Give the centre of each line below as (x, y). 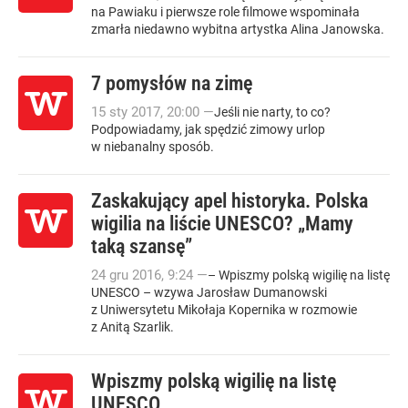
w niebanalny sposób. (153, 147)
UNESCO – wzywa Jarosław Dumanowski (209, 292)
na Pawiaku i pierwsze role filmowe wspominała (225, 12)
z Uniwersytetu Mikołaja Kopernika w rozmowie (224, 310)
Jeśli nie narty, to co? (272, 112)
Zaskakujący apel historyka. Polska (229, 201)
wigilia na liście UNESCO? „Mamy (222, 224)
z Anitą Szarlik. (133, 327)
